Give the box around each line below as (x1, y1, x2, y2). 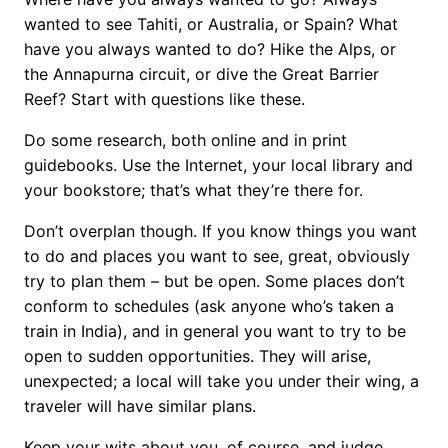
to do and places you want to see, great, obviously (24, 245, 410, 266)
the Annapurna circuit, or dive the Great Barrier (24, 63, 379, 84)
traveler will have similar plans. (24, 395, 256, 416)
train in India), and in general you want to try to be (24, 320, 406, 341)
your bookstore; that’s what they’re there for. (24, 179, 363, 200)
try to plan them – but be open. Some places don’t (24, 270, 405, 291)
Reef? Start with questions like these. (24, 88, 305, 109)
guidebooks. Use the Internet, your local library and (24, 154, 413, 175)
